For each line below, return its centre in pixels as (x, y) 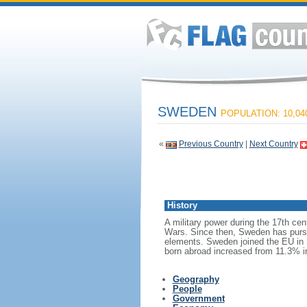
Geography (196, 279)
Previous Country (211, 144)
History (182, 205)
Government (198, 298)
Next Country (273, 144)
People (187, 289)
